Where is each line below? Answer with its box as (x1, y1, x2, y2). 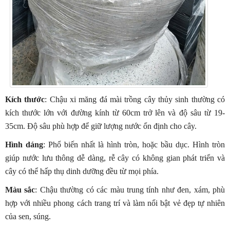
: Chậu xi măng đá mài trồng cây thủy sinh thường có (45, 95, 225, 104)
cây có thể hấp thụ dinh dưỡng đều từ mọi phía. (5, 167, 159, 176)
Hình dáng (5, 140, 43, 149)
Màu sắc (5, 185, 35, 195)
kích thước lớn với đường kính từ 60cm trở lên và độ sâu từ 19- (5, 108, 225, 118)
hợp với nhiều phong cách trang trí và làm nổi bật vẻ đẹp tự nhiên (5, 199, 225, 208)
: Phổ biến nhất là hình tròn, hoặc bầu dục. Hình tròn (43, 140, 225, 149)
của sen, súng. (5, 212, 51, 221)
